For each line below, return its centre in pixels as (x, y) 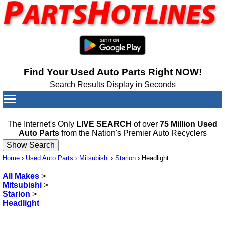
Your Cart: (163, 116)
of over (146, 124)
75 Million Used (189, 124)
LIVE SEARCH (104, 124)
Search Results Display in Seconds (113, 85)
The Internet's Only (42, 124)
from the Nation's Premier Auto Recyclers (133, 133)
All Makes (21, 176)
